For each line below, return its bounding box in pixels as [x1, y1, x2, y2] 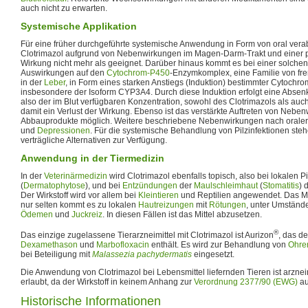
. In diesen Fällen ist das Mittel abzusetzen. [102, 209, 262, 219]
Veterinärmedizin [44, 170, 107, 181]
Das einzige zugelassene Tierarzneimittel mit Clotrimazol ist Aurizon [21, 230, 274, 240]
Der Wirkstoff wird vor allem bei [21, 190, 138, 200]
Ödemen [21, 209, 53, 219]
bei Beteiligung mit [21, 249, 92, 259]
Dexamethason [21, 239, 78, 250]
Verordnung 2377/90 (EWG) [194, 276, 298, 287]
